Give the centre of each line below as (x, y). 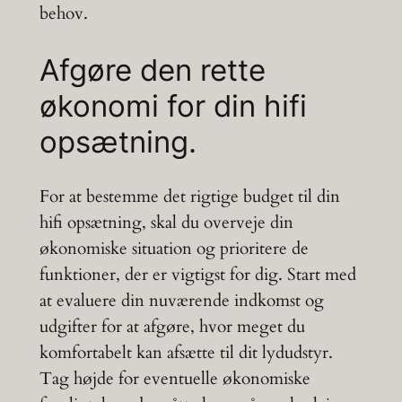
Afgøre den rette (152, 70)
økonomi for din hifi (173, 105)
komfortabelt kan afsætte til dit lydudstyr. (186, 353)
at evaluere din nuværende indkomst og (181, 301)
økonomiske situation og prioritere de (174, 249)
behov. (63, 14)
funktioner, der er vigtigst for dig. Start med (197, 275)
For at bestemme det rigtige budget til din (189, 197)
